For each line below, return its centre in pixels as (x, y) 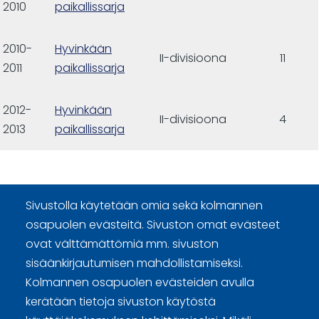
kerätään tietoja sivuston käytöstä (121, 302)
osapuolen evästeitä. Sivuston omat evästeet (153, 225)
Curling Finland (53, 256)
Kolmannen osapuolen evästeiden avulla (140, 283)
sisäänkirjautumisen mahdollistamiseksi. (134, 263)
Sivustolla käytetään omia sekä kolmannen (144, 206)
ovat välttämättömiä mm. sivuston (122, 244)
